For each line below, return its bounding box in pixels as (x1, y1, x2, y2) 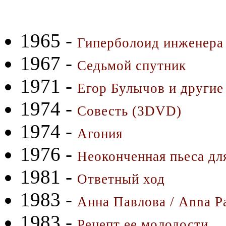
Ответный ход (77, 171, 165, 187)
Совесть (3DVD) (77, 103, 182, 119)
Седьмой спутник (77, 58, 186, 73)
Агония (77, 126, 123, 141)
